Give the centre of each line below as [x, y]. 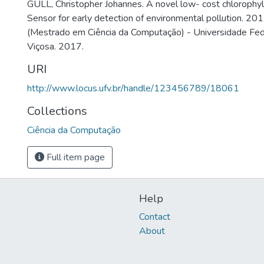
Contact [155, 217]
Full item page [75, 157]
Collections [57, 111]
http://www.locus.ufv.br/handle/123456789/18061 [133, 88]
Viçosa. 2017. [55, 47]
